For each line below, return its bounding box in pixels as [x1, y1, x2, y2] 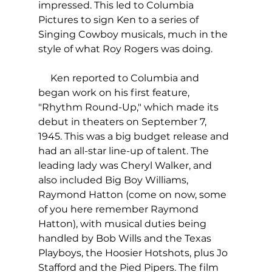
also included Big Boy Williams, [38, 174, 191, 186]
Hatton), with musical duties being [38, 218, 209, 230]
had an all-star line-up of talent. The [38, 145, 211, 157]
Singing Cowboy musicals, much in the [38, 29, 230, 41]
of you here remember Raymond [38, 203, 201, 216]
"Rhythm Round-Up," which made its [38, 101, 221, 114]
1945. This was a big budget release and [38, 131, 231, 143]
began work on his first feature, [38, 87, 192, 99]
